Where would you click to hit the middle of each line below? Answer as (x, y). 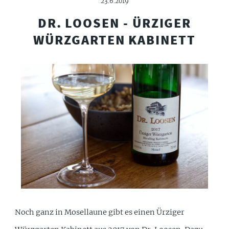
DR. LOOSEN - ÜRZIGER (114, 23)
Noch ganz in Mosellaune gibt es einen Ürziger (100, 212)
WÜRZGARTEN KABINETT (114, 40)
